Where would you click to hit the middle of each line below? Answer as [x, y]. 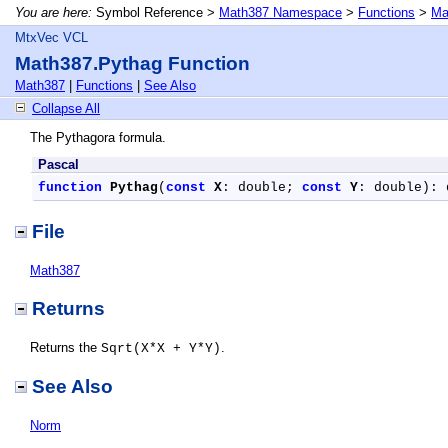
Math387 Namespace [280, 12]
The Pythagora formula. [98, 137]
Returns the [65, 347]
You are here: [53, 12]
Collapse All [66, 108]
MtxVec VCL [51, 37]
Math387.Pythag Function [132, 63]
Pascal [58, 164]
